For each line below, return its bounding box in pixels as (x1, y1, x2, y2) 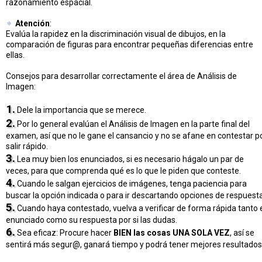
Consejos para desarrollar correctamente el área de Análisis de (6, 71, 237, 81)
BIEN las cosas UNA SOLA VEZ (113, 228, 230, 238)
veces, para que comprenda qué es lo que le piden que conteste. (6, 166, 241, 176)
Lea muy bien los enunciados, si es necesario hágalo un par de (15, 154, 244, 164)
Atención (15, 19, 50, 29)
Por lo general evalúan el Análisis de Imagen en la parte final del (15, 119, 250, 129)
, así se (230, 228, 254, 238)
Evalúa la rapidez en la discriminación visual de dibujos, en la (6, 29, 226, 39)
